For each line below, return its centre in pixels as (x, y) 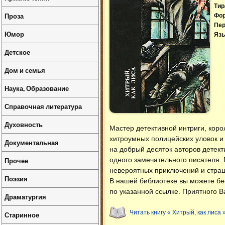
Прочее (16, 160)
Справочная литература (43, 106)
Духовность (24, 124)
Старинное (22, 215)
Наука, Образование (37, 88)
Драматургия (25, 197)
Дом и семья (25, 70)
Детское (17, 52)
